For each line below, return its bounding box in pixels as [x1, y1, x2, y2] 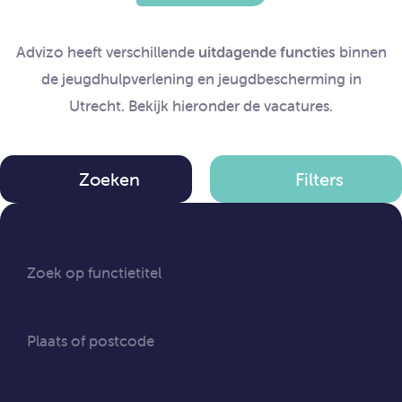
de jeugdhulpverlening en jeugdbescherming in [40, 68, 362, 89]
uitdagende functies [197, 41, 336, 62]
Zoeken [79, 167, 140, 190]
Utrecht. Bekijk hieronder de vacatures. [69, 95, 333, 116]
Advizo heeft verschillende [15, 41, 198, 62]
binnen [335, 41, 387, 62]
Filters [295, 167, 344, 190]
